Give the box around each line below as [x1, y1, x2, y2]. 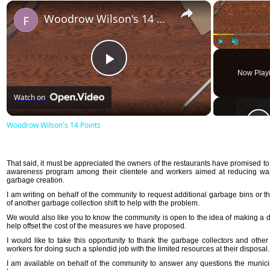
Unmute [235, 51, 251, 57]
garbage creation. [7, 175, 64, 184]
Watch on [14, 92, 45, 103]
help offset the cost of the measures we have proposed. [7, 221, 186, 230]
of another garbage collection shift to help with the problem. [7, 198, 199, 207]
